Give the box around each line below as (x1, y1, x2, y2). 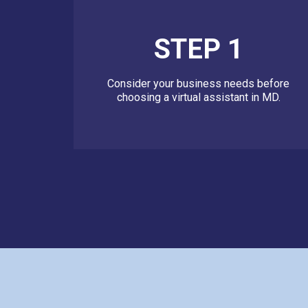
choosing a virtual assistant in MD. (116, 91, 280, 104)
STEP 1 (153, 33, 243, 66)
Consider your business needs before (107, 77, 290, 91)
